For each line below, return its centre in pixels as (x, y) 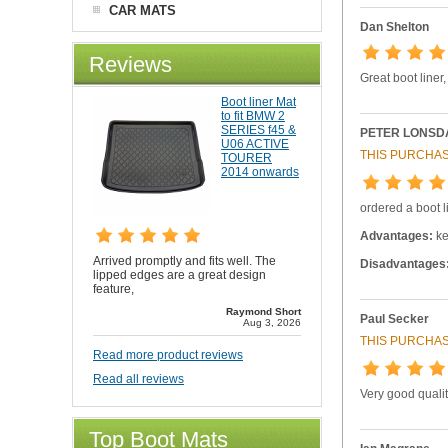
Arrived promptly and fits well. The (184, 261)
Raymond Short (263, 311)
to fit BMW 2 (253, 116)
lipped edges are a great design (179, 275)
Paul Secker (394, 318)
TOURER (246, 158)
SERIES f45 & (258, 130)
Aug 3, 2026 (272, 322)
